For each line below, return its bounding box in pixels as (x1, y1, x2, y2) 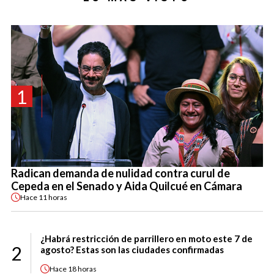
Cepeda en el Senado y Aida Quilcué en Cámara (11, 179, 242, 193)
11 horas (39, 192, 67, 202)
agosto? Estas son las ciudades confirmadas (40, 244, 224, 256)
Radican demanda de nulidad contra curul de (11, 166, 230, 180)
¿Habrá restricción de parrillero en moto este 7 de (40, 233, 253, 245)
